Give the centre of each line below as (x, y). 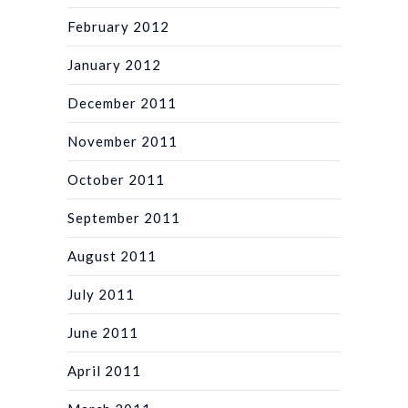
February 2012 (118, 26)
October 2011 (116, 179)
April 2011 (104, 370)
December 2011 (122, 102)
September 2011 (124, 217)
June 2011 (103, 332)
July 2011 (101, 294)
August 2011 (112, 255)
